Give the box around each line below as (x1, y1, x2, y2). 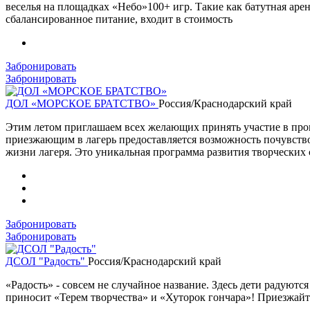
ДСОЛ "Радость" (6, 255, 88, 267)
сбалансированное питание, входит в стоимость (6, 12, 232, 25)
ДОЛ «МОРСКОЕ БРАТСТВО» (6, 97, 158, 109)
